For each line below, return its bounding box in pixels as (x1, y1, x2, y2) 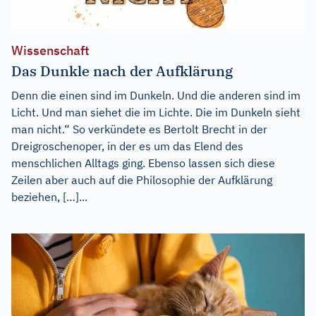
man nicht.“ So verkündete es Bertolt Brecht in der (11, 121, 267, 136)
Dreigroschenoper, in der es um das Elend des (11, 138, 243, 153)
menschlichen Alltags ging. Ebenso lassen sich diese (11, 155, 275, 170)
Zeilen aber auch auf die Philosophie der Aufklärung (11, 172, 272, 187)
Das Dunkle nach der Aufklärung (11, 61, 233, 80)
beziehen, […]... (11, 189, 87, 204)
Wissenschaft (11, 42, 90, 59)
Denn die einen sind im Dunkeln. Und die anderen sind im (11, 87, 300, 102)
